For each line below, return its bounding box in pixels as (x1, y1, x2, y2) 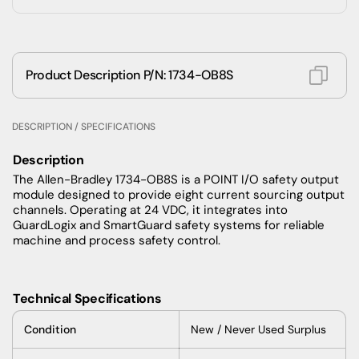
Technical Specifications (13, 289, 164, 307)
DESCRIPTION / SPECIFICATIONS (12, 119, 155, 133)
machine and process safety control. (13, 232, 220, 248)
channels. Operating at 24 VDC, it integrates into (13, 201, 288, 218)
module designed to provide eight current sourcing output (13, 186, 345, 203)
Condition (24, 321, 76, 337)
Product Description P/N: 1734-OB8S (26, 67, 234, 84)
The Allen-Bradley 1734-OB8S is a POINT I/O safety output (13, 171, 339, 188)
